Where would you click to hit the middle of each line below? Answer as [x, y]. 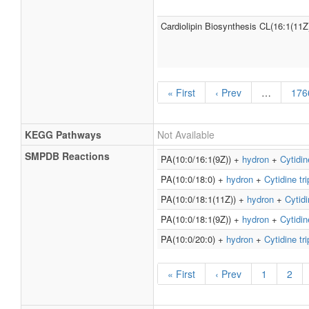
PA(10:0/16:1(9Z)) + [201, 159]
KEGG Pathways [63, 134]
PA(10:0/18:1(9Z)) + [201, 219]
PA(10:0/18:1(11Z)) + [204, 199]
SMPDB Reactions [67, 156]
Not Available [186, 134]
